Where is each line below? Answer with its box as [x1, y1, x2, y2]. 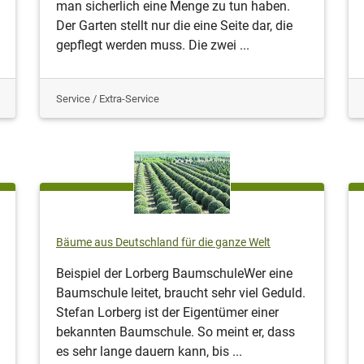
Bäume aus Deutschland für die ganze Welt [56, 235, 271, 249]
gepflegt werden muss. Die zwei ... [56, 37, 249, 53]
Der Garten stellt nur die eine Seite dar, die [56, 17, 292, 33]
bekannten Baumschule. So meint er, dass [56, 323, 295, 340]
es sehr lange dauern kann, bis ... [56, 343, 242, 359]
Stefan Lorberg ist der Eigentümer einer [56, 304, 279, 320]
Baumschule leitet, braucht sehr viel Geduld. [56, 284, 305, 301]
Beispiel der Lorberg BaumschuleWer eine [56, 265, 292, 281]
